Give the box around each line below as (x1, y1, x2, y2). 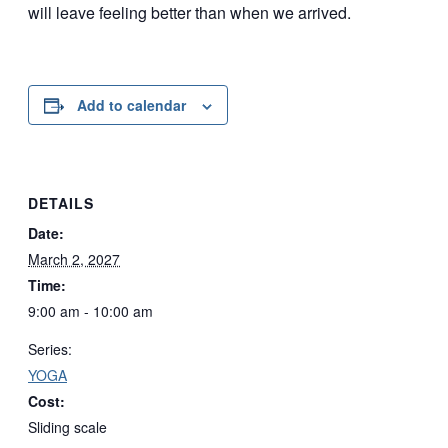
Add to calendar (77, 95, 186, 116)
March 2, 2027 (28, 248, 120, 269)
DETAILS (28, 192, 94, 213)
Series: (28, 338, 72, 359)
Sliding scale (28, 416, 107, 437)
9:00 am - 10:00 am (28, 300, 153, 321)
